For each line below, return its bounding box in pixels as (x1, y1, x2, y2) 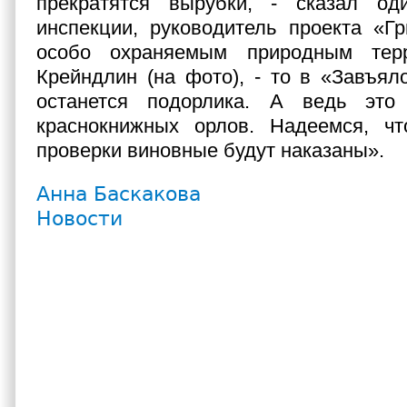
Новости (36, 207, 123, 230)
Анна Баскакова (36, 183, 201, 205)
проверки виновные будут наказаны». (36, 139, 390, 162)
